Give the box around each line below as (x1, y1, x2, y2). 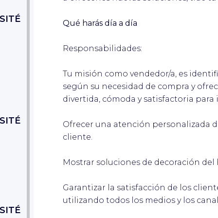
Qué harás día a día (63, 18, 137, 28)
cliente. (63, 132, 92, 142)
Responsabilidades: (63, 43, 142, 53)
